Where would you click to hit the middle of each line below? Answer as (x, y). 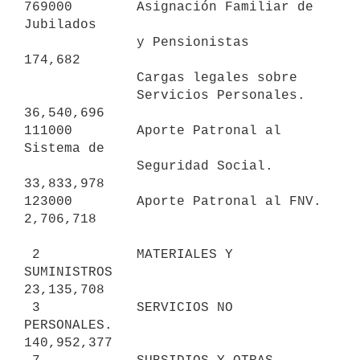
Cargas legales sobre (80, 78)
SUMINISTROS (68, 272)
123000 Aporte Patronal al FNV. (173, 201)
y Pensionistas (80, 42)
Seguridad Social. (80, 166)
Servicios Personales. (80, 95)
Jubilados (60, 25)
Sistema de (64, 148)
